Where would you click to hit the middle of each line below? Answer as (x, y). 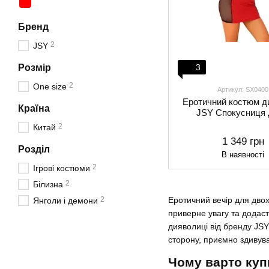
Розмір (35, 68)
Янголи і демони (65, 201)
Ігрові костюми (62, 168)
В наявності (243, 155)
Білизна (48, 184)
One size (50, 86)
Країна (34, 108)
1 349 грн (243, 142)
